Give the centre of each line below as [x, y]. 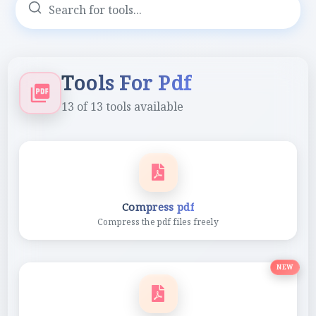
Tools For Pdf [127, 82]
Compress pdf [158, 206]
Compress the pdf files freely [158, 221]
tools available [144, 106]
